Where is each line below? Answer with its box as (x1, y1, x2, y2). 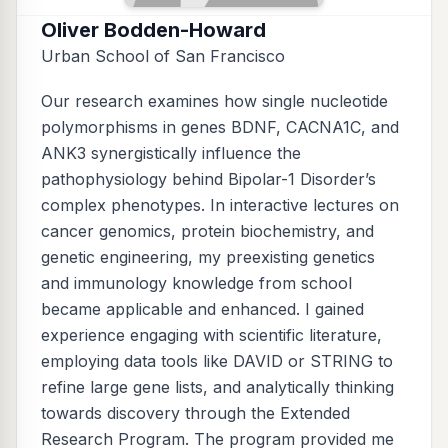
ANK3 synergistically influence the (41, 143, 301, 164)
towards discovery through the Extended (41, 403, 350, 424)
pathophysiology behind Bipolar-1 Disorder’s (41, 169, 376, 190)
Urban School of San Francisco (41, 46, 285, 67)
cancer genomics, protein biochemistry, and (41, 221, 374, 242)
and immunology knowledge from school (41, 273, 352, 294)
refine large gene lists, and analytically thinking (41, 377, 394, 398)
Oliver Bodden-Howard (41, 18, 266, 43)
